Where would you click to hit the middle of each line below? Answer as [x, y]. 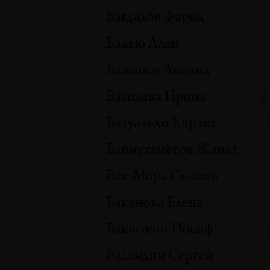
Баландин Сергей [160, 257]
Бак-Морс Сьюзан [162, 177]
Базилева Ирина [156, 98]
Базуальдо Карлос [162, 124]
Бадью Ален [143, 45]
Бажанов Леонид [159, 71]
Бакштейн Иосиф [160, 231]
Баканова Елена [155, 204]
